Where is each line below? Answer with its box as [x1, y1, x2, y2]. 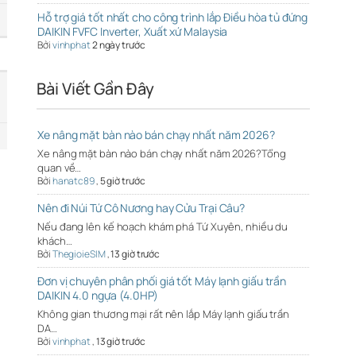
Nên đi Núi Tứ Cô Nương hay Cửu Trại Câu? [37, 199, 246, 215]
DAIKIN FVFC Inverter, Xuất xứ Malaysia [37, 23, 228, 39]
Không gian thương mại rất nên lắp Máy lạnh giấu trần [37, 306, 289, 321]
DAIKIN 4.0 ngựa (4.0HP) [37, 287, 158, 303]
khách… [37, 233, 72, 248]
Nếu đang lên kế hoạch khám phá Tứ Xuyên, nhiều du [37, 219, 288, 234]
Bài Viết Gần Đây [37, 77, 154, 99]
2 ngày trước [91, 37, 145, 52]
